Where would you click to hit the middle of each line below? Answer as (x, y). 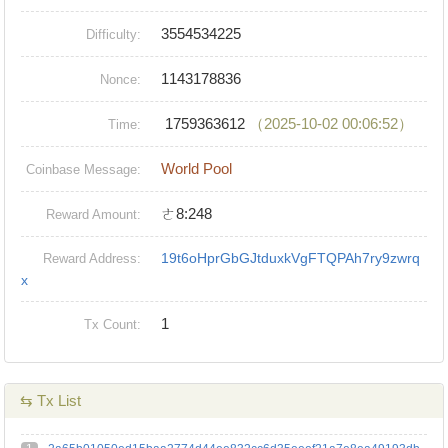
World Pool (197, 169)
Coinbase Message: (84, 170)
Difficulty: (114, 35)
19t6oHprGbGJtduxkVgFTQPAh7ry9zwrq (291, 258)
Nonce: (121, 80)
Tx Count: (113, 325)
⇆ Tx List (51, 401)
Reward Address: (92, 259)
